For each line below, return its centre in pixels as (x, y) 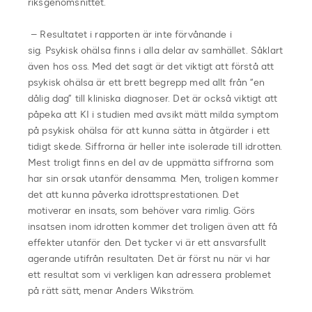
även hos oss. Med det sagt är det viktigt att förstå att (151, 66)
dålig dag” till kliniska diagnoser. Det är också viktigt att (153, 98)
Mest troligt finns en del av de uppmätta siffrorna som (151, 162)
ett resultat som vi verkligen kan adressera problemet (149, 274)
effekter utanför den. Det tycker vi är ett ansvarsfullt (147, 242)
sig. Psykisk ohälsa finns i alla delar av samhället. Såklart (155, 50)
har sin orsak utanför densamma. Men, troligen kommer (153, 178)
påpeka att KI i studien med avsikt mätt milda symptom (153, 114)
